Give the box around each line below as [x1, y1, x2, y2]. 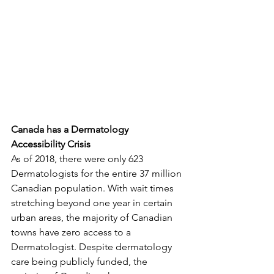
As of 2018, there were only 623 [11, 153, 146, 165]
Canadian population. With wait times [11, 182, 176, 194]
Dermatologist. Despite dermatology [11, 241, 174, 253]
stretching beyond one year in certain [11, 197, 175, 209]
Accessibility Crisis [11, 138, 91, 150]
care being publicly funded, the [11, 256, 150, 268]
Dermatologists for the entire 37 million [11, 168, 184, 180]
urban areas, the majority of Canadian [11, 212, 175, 224]
